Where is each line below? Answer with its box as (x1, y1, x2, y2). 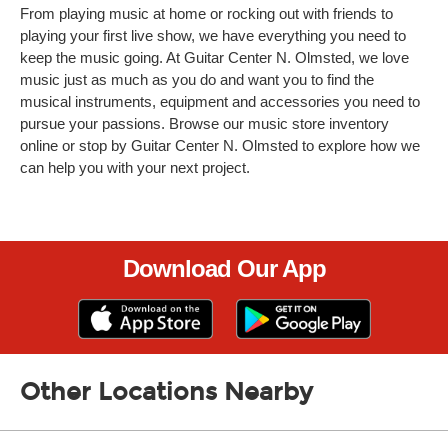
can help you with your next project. (20, 159, 250, 176)
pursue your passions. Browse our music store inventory (20, 115, 389, 132)
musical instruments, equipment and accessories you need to (20, 93, 420, 110)
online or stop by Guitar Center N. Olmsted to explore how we (20, 137, 420, 154)
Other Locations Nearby (20, 378, 313, 406)
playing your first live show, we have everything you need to (20, 27, 406, 44)
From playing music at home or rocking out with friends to (20, 5, 393, 22)
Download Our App (122, 255, 326, 282)
